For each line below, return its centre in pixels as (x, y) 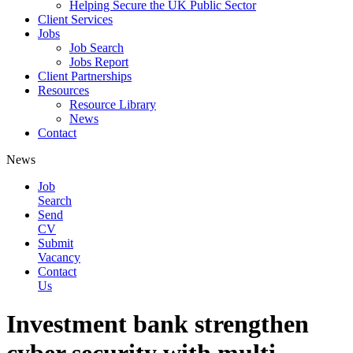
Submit (56, 243)
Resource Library (113, 104)
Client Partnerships (85, 76)
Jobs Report (99, 62)
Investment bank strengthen (158, 324)
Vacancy (59, 257)
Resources (63, 90)
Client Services (75, 19)
